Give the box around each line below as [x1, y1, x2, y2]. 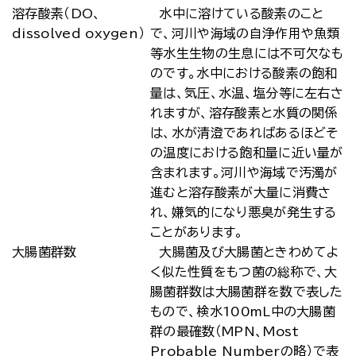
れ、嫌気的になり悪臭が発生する [150, 206, 337, 219]
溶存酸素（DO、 [12, 7, 102, 20]
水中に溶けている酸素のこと [150, 7, 324, 20]
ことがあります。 [150, 226, 244, 238]
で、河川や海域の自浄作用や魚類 [150, 27, 340, 40]
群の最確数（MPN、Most [150, 325, 300, 338]
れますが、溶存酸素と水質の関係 [150, 106, 338, 119]
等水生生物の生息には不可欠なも [150, 47, 344, 60]
